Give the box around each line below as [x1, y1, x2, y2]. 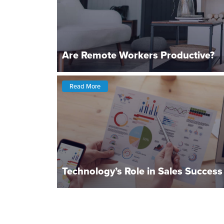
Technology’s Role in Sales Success [62, 163, 222, 178]
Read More [69, 81, 100, 91]
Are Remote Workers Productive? [62, 47, 214, 62]
